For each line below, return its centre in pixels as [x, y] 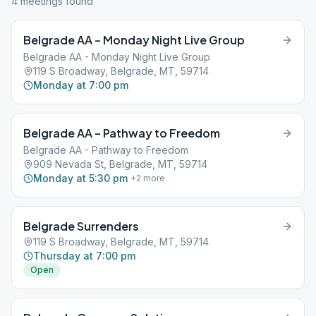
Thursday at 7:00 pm [84, 256]
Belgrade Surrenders [81, 226]
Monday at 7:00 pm [81, 85]
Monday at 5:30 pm [80, 178]
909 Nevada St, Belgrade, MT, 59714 [120, 164]
